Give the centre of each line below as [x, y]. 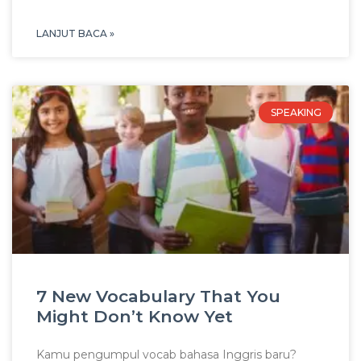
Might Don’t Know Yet [135, 317]
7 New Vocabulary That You [158, 297]
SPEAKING [296, 112]
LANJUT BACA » [75, 34]
